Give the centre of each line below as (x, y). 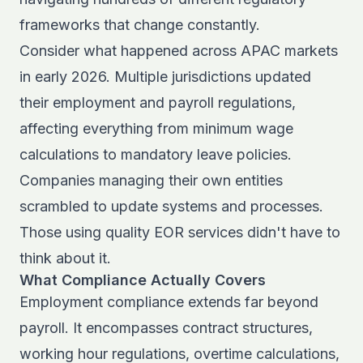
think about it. (65, 258)
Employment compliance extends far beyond (169, 302)
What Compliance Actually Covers (143, 280)
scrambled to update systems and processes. (171, 206)
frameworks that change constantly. (140, 25)
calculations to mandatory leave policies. (156, 154)
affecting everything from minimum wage (156, 128)
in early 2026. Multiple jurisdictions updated (165, 77)
